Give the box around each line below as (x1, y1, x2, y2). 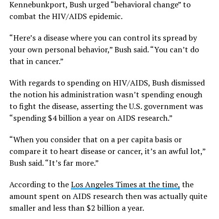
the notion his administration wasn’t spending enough (9, 89, 202, 100)
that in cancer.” (9, 56, 64, 67)
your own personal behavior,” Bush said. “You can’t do (9, 44, 199, 55)
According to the (9, 179, 71, 190)
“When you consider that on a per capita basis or (9, 134, 182, 145)
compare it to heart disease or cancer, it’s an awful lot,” (9, 146, 205, 157)
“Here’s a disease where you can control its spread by (9, 32, 197, 44)
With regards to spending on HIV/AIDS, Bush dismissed (9, 77, 205, 88)
